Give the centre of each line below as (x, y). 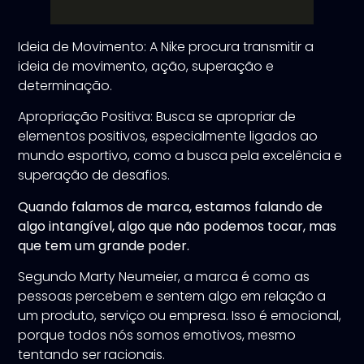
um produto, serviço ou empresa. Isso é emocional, (180, 315)
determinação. (65, 85)
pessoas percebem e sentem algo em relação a (172, 296)
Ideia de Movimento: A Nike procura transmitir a (166, 46)
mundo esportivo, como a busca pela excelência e (180, 156)
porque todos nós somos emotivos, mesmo (157, 335)
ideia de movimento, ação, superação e (146, 66)
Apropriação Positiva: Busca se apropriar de (157, 117)
